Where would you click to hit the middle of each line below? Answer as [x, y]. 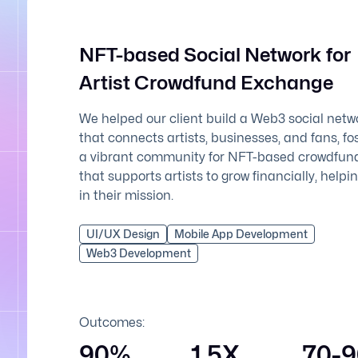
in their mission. [126, 195]
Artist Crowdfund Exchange [206, 83]
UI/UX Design [123, 234]
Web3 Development [139, 253]
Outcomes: [112, 322]
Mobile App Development [241, 234]
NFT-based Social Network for [215, 55]
